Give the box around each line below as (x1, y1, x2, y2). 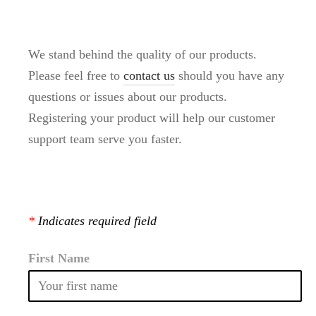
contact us (123, 68, 175, 83)
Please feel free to (28, 68, 123, 83)
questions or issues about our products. (28, 89, 227, 104)
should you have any (175, 68, 284, 83)
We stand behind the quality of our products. (28, 47, 257, 61)
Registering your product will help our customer (28, 110, 275, 125)
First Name (28, 250, 90, 265)
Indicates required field (35, 213, 157, 228)
